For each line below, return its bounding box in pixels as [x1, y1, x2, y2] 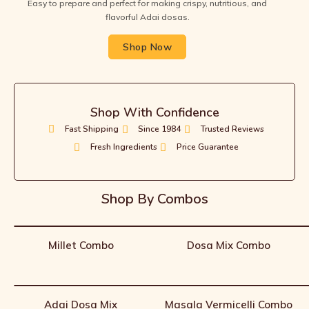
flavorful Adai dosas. [105, 12, 190, 23]
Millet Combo [48, 239, 114, 252]
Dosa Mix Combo [186, 239, 270, 252]
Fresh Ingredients [90, 141, 157, 153]
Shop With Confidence [90, 104, 219, 121]
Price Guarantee [177, 141, 239, 153]
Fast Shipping [64, 123, 119, 135]
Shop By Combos [101, 190, 208, 209]
